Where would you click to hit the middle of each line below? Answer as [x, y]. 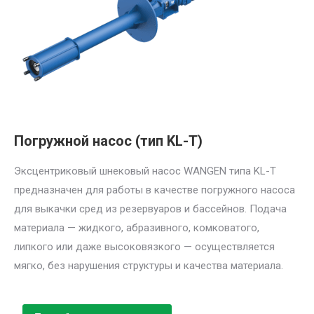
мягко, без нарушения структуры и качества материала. [149, 265]
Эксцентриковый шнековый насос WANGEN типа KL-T [145, 171]
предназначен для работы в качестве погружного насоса [155, 190]
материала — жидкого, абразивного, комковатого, [137, 227]
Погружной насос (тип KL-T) [108, 141]
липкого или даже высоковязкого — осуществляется [144, 246]
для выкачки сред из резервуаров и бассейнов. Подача [150, 209]
